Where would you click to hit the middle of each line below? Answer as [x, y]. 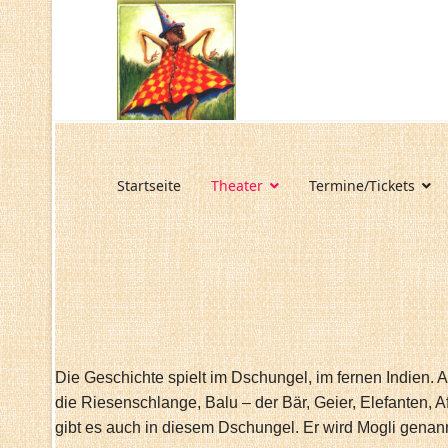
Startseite [149, 185]
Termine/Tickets [362, 185]
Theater [237, 185]
